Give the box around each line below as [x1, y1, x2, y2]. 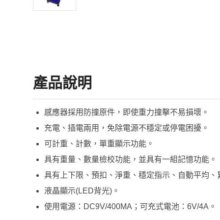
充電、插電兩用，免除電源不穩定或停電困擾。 [44, 124, 209, 132]
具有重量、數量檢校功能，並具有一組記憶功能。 [44, 155, 217, 164]
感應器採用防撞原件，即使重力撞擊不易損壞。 [44, 108, 209, 116]
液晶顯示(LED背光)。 [44, 187, 120, 195]
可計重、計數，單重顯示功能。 [44, 139, 154, 148]
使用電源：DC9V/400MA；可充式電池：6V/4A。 [44, 202, 217, 211]
